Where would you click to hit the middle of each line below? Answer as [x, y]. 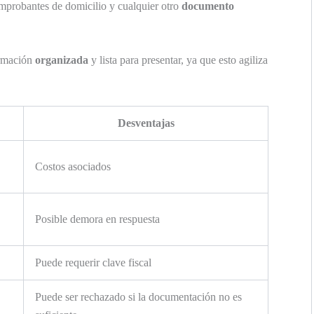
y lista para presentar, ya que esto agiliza [178, 60]
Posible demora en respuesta [97, 219]
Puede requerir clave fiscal [93, 263]
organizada [62, 60]
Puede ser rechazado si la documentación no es [138, 297]
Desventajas [146, 123]
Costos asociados [73, 167]
